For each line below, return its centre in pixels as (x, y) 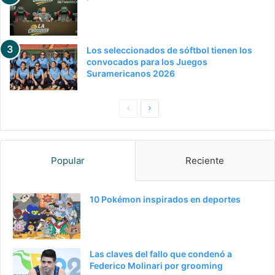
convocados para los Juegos (147, 61)
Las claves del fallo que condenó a (161, 254)
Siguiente (167, 107)
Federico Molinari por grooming (156, 265)
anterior (142, 125)
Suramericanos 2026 (131, 73)
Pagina (141, 107)
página (162, 125)
